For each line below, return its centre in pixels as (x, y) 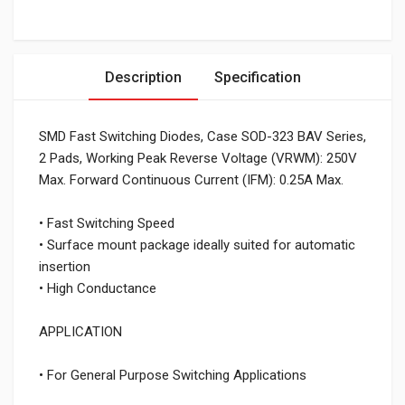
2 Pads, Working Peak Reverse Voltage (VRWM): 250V (198, 158)
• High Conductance (98, 288)
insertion (65, 267)
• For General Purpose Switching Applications (173, 375)
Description (143, 77)
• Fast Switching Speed (107, 223)
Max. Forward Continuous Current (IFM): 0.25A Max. (191, 180)
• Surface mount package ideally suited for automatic (197, 245)
